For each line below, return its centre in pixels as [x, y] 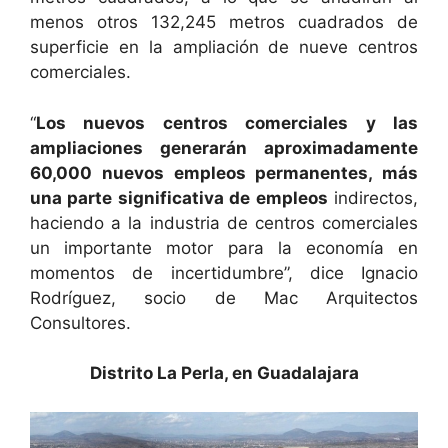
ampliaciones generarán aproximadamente [224, 147]
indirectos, [373, 197]
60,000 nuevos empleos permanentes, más [224, 172]
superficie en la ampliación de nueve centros [224, 47]
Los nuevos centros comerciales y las [227, 122]
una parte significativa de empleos [179, 197]
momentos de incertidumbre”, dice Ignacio [224, 272]
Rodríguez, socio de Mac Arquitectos [224, 297]
